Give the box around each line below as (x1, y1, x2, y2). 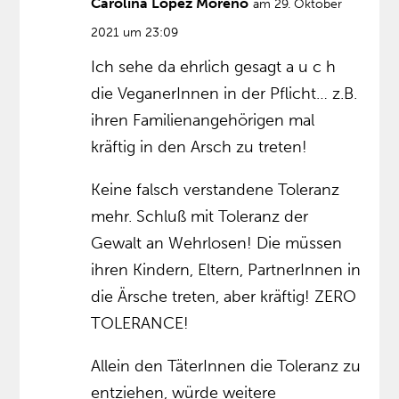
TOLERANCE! (91, 313, 190, 334)
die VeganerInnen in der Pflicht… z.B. (91, 84, 358, 104)
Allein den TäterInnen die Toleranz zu (91, 356, 362, 377)
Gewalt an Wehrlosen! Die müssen (91, 233, 343, 254)
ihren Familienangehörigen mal (91, 110, 315, 131)
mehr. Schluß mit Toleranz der (91, 207, 309, 227)
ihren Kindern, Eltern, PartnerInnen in (91, 260, 362, 281)
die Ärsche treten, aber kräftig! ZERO (91, 287, 357, 307)
